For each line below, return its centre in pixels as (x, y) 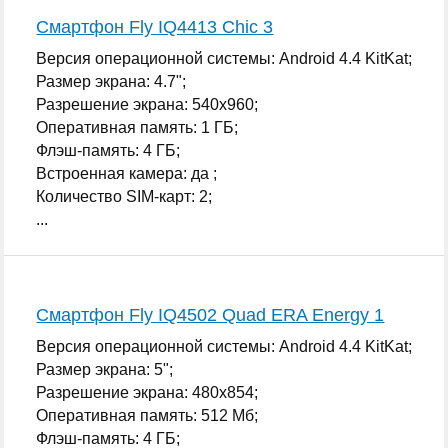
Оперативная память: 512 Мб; (147, 415)
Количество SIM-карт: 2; (124, 196)
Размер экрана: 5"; (105, 369)
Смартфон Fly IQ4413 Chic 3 (155, 26)
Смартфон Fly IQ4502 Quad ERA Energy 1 (210, 314)
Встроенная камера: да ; (127, 173)
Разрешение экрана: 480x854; (147, 392)
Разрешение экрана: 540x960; (147, 104)
